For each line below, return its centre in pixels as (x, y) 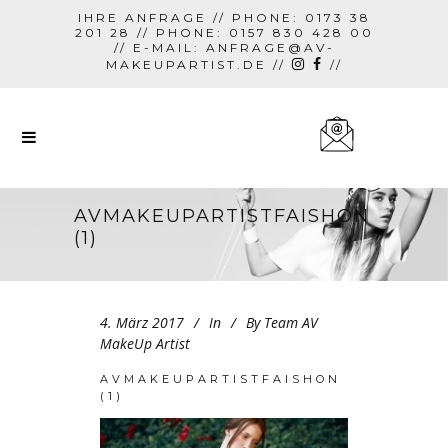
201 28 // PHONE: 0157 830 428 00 (224, 32)
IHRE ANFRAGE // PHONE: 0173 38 (224, 17)
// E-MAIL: (159, 47)
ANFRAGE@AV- (270, 47)
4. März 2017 (142, 323)
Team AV (291, 323)
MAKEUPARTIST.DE (186, 64)
